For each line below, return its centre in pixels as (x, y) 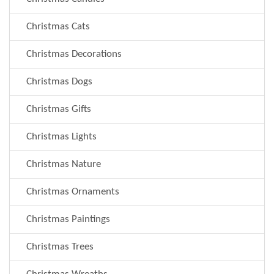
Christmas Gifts (57, 109)
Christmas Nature (62, 164)
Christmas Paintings (67, 219)
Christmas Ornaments (72, 191)
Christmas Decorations (73, 54)
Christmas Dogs (58, 81)
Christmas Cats (57, 26)
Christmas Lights (60, 136)
